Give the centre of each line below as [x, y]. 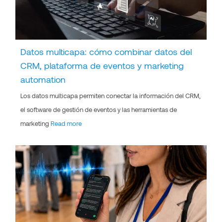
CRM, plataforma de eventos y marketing [102, 66]
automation [43, 80]
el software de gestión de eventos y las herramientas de [99, 110]
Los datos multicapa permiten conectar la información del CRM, [111, 96]
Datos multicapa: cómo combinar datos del [106, 52]
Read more [66, 124]
